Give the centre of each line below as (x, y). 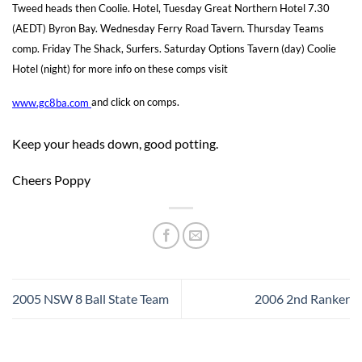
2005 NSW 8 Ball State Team (90, 299)
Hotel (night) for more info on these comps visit (120, 68)
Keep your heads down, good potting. (115, 143)
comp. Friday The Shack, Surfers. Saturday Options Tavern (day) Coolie (174, 48)
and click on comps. (135, 102)
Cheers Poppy (51, 180)
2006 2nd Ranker (302, 299)
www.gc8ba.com (52, 102)
